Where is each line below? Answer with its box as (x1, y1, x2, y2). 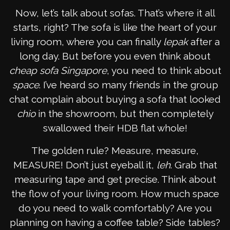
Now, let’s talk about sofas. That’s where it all (15, 7, 215, 19)
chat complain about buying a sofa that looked (9, 93, 221, 105)
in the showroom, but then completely (35, 108, 214, 120)
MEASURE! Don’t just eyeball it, (13, 159, 157, 171)
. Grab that (170, 159, 217, 171)
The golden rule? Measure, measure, (31, 145, 199, 157)
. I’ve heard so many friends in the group (39, 79, 218, 91)
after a (187, 36, 220, 48)
